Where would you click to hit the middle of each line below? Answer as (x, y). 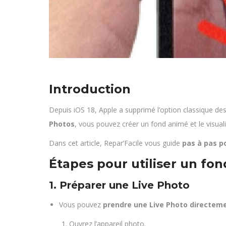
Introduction (90, 89)
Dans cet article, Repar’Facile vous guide (116, 143)
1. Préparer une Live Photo (119, 185)
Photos (62, 124)
